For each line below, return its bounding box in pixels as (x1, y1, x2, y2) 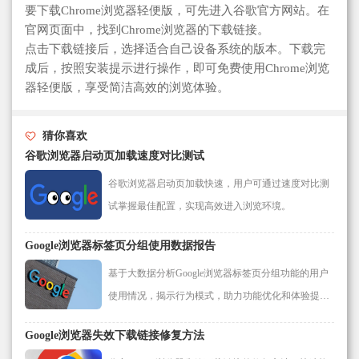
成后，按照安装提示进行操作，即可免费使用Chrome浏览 (25, 61, 329, 75)
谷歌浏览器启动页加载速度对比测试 (25, 149, 204, 162)
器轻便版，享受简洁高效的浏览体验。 (25, 80, 229, 94)
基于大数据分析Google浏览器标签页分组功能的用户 (108, 267, 329, 279)
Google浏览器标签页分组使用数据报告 (25, 239, 216, 252)
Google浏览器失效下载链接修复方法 (25, 329, 204, 341)
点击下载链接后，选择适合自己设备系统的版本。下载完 (25, 42, 325, 55)
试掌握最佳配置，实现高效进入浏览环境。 (108, 200, 291, 212)
